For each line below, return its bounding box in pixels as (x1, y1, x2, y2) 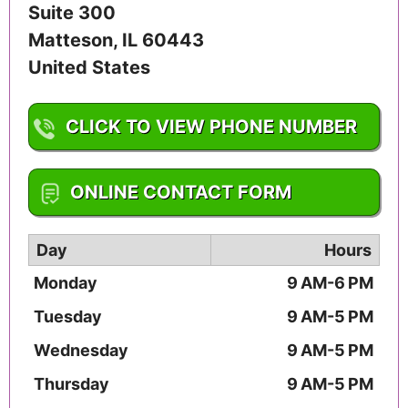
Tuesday (34, 306, 102, 326)
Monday (34, 272, 97, 292)
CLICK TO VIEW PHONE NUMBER (65, 115, 357, 138)
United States (28, 56, 150, 78)
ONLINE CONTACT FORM (70, 180, 291, 203)
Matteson (28, 28, 113, 51)
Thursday (34, 373, 109, 393)
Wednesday (34, 340, 128, 360)
